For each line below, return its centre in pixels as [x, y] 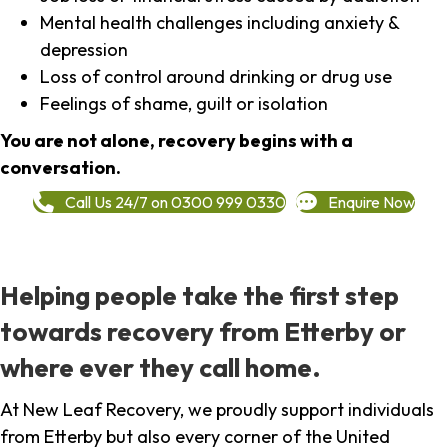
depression [84, 50]
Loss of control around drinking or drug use [216, 77]
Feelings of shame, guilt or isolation [184, 104]
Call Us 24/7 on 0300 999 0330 [175, 201]
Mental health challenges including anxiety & [219, 23]
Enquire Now [371, 201]
